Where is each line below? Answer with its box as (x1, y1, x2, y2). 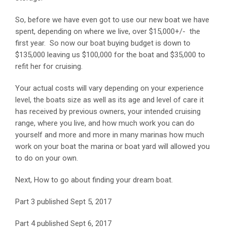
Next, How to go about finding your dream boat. (15, 175, 173, 184)
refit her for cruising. (15, 61, 83, 71)
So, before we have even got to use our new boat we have (15, 15, 209, 24)
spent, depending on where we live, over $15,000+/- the (15, 26, 200, 36)
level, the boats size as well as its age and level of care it (15, 95, 204, 104)
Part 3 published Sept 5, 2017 (15, 197, 111, 206)
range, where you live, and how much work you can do (15, 118, 195, 128)
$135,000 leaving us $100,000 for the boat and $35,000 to (15, 50, 205, 59)
